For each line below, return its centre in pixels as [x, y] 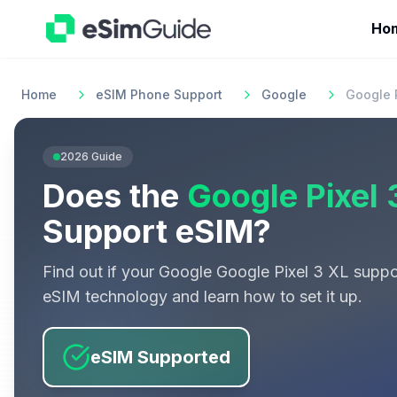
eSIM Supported [160, 357]
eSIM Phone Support [159, 94]
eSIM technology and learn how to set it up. [202, 296]
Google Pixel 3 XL [283, 272]
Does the [111, 196]
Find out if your [101, 272]
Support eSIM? [157, 231]
